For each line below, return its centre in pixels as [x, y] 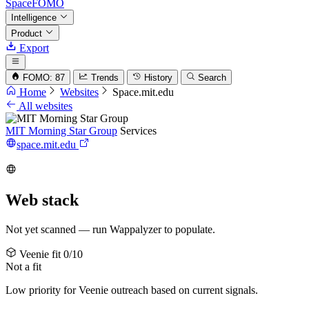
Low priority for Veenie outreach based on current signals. [132, 290]
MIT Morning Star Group [61, 131]
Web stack [42, 200]
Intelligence [35, 18]
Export [33, 48]
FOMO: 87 [44, 78]
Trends [104, 78]
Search [212, 78]
